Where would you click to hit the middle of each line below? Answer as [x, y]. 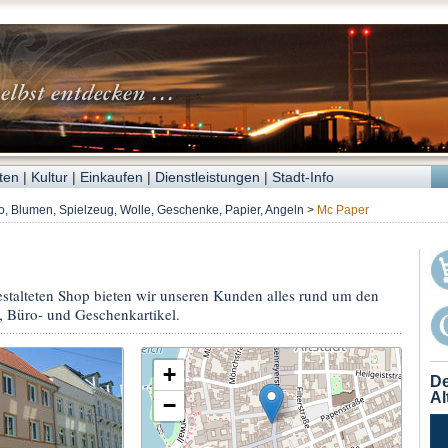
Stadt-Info [302, 177]
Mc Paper [342, 210]
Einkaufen [111, 177]
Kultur [49, 177]
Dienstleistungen [207, 177]
